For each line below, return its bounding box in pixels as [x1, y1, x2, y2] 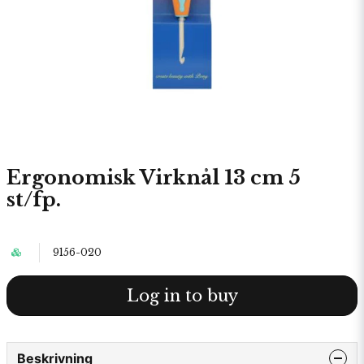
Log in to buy [126, 286, 238, 305]
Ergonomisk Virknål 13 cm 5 [6, 166, 301, 189]
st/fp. [6, 188, 61, 211]
